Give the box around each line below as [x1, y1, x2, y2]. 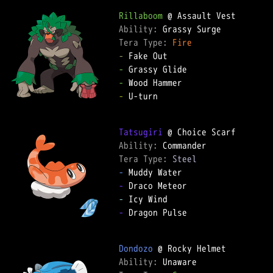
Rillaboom [119, 9, 163, 22]
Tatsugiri [119, 126, 163, 138]
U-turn [124, 90, 158, 102]
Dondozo [119, 242, 153, 255]
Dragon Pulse [124, 206, 187, 219]
